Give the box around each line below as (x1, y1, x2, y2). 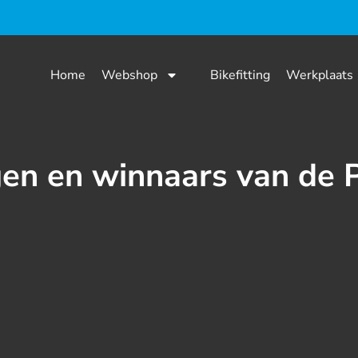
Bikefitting (210, 66, 271, 84)
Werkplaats (286, 66, 354, 84)
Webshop (101, 66, 158, 84)
